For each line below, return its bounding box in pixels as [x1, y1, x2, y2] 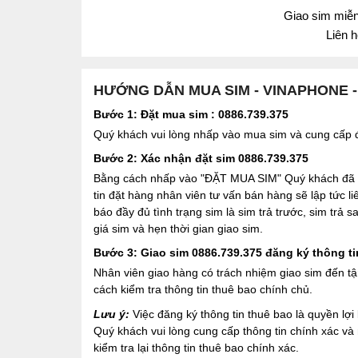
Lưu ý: [93, 307, 129, 320]
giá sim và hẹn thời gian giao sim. [93, 221, 263, 235]
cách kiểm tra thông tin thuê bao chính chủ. [93, 282, 312, 296]
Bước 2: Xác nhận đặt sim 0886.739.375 [93, 151, 308, 165]
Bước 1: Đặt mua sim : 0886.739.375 [93, 107, 288, 121]
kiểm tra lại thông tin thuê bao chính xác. [93, 340, 299, 354]
